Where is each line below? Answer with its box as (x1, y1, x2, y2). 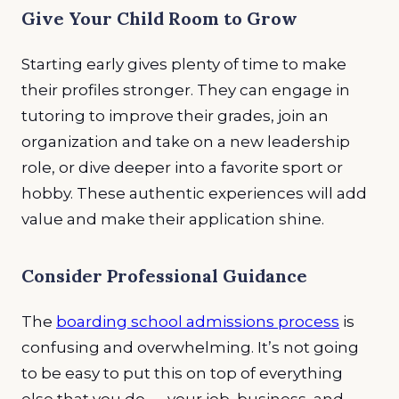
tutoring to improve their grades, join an (21, 106, 329, 125)
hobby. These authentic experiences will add (21, 183, 367, 202)
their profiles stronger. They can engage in (21, 80, 350, 99)
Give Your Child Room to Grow (21, 6, 297, 29)
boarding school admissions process (56, 312, 339, 330)
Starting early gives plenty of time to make (21, 54, 346, 73)
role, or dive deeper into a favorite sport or (21, 158, 343, 176)
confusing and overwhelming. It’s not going (21, 338, 359, 356)
